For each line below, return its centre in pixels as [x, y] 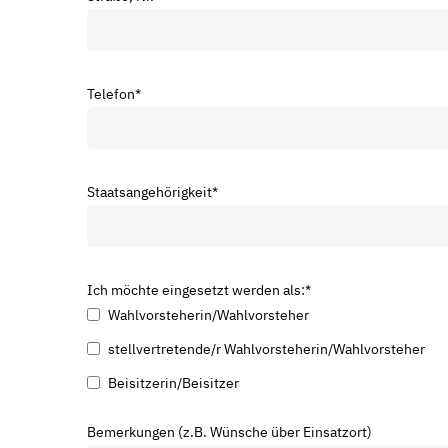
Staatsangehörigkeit [149, 191]
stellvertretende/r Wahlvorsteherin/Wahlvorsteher [266, 348]
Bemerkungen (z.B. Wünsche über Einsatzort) [229, 431]
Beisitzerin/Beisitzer [173, 382]
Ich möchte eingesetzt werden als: [196, 289]
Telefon [111, 93]
